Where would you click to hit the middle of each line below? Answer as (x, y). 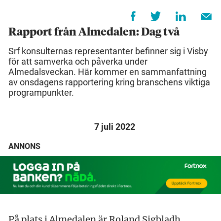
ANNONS (24, 147)
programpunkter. (41, 93)
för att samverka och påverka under (78, 62)
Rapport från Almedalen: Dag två (94, 33)
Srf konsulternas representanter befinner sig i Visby (108, 51)
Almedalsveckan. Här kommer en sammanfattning (108, 72)
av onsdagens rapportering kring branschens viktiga (109, 82)
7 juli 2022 (115, 127)
